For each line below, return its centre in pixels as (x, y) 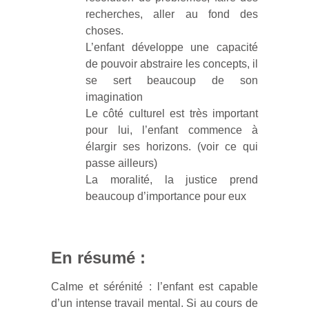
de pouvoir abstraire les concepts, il (172, 64)
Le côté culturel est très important (172, 113)
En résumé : (98, 258)
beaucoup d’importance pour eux (166, 196)
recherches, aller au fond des (172, 14)
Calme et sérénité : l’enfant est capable (154, 287)
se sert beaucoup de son (172, 80)
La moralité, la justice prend (172, 180)
